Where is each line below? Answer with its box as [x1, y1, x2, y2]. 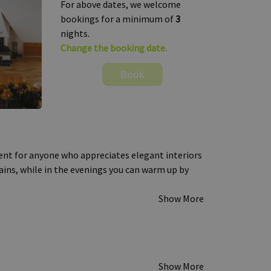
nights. [60, 27, 90, 39]
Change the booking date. [60, 42, 167, 54]
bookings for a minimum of [60, 13, 175, 25]
